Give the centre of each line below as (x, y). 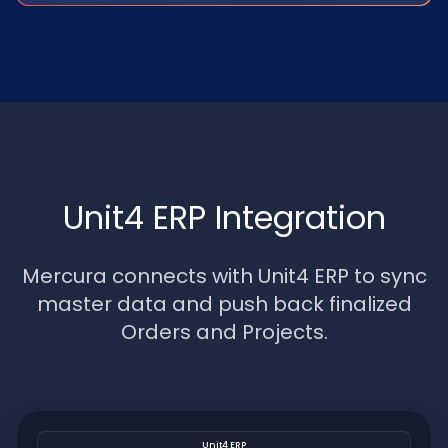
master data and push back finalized (224, 304)
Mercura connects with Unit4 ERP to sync (224, 276)
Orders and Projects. (224, 332)
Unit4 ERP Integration (224, 217)
